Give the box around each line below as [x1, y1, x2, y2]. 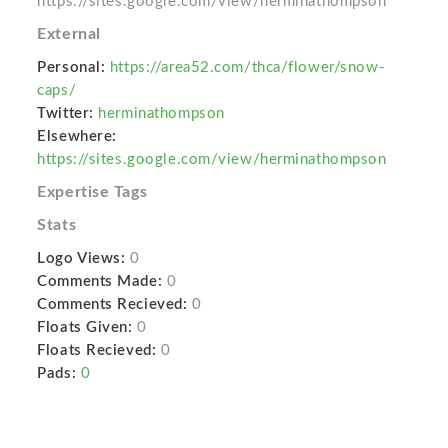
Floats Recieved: [37, 343, 157, 358]
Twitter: [37, 106, 94, 121]
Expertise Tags [37, 184, 148, 200]
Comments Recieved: [37, 297, 188, 312]
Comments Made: [37, 274, 163, 289]
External [37, 26, 101, 42]
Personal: [37, 60, 106, 75]
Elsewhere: [37, 129, 117, 144]
